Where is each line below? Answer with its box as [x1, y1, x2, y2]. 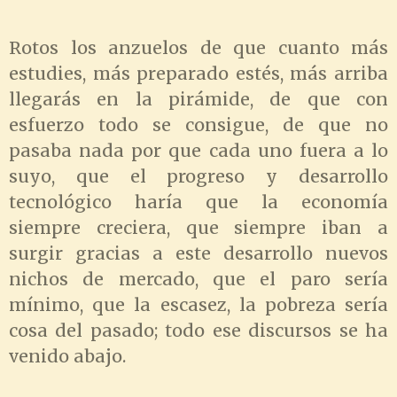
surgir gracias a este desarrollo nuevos [9, 242, 388, 264]
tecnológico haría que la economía [9, 191, 388, 213]
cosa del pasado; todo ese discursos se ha [9, 319, 388, 341]
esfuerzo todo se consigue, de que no [9, 113, 388, 136]
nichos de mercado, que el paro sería [9, 268, 388, 290]
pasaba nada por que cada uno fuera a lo [9, 139, 388, 161]
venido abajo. [9, 345, 126, 367]
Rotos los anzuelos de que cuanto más [9, 36, 388, 58]
